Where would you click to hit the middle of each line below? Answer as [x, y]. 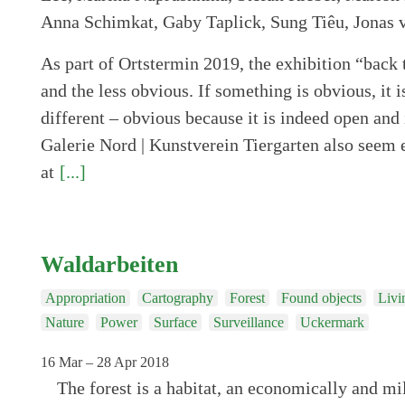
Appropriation [85, 297]
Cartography [177, 297]
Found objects [321, 297]
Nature [64, 322]
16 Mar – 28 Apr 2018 [104, 362]
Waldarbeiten [109, 264]
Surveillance [248, 322]
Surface [175, 322]
